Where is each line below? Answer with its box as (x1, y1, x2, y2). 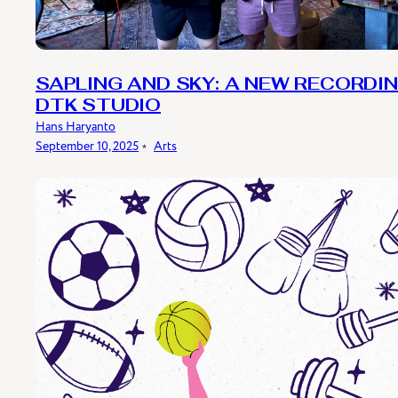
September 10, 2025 (36, 138, 139, 155)
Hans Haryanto (36, 118, 115, 136)
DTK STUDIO (36, 98, 162, 116)
